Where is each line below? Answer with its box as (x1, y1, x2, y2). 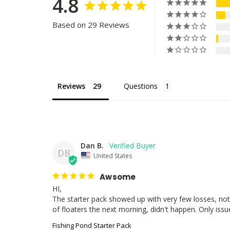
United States (93, 151, 132, 160)
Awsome (100, 171, 136, 182)
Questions (124, 81, 158, 91)
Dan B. (81, 141, 104, 151)
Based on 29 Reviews (52, 20, 129, 30)
